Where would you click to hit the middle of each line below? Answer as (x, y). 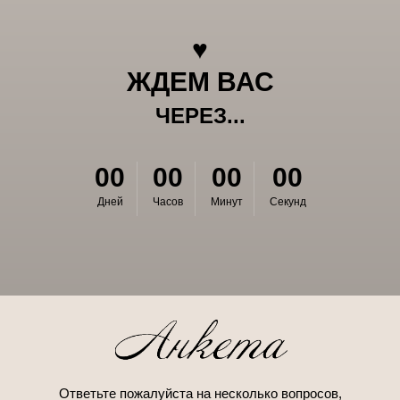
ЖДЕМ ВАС (200, 82)
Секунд (287, 202)
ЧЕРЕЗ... (200, 116)
